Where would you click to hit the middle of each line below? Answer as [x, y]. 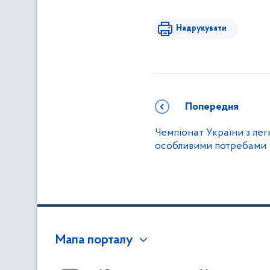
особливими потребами [211, 146]
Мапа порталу [94, 240]
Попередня [212, 107]
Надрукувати [201, 29]
